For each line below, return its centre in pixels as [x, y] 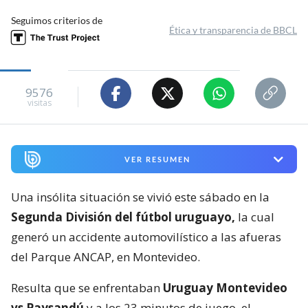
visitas [39, 102]
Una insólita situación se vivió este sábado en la [140, 197]
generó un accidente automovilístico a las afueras [146, 237]
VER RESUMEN [157, 159]
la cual [255, 217]
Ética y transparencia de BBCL [233, 30]
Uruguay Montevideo [225, 288]
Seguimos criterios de [57, 21]
